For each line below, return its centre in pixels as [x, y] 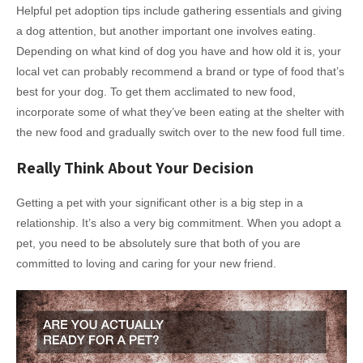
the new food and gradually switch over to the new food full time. [181, 132]
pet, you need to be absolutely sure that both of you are [158, 243]
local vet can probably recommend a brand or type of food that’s [180, 71]
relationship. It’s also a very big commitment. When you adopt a [179, 222]
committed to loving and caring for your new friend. [146, 263]
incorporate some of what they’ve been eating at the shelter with [180, 111]
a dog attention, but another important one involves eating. [166, 30]
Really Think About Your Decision [135, 167]
